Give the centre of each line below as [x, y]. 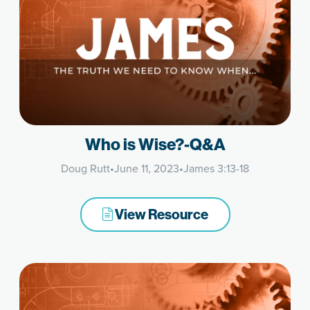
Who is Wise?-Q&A [155, 145]
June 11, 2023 [147, 168]
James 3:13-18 [216, 168]
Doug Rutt [85, 168]
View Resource [160, 215]
